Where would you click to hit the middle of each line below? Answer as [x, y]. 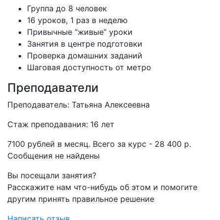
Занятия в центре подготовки [85, 44]
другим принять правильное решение [81, 199]
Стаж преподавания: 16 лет [61, 124]
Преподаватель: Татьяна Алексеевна [79, 105]
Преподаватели [53, 88]
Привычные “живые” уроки [80, 32]
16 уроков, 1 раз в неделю [77, 20]
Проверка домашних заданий [85, 55]
